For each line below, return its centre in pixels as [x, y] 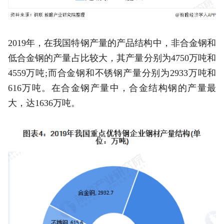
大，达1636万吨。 [44, 103]
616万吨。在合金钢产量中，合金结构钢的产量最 [112, 88]
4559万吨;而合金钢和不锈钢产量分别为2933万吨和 [112, 73]
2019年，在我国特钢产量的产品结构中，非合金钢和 [112, 43]
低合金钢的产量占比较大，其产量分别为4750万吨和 [112, 58]
